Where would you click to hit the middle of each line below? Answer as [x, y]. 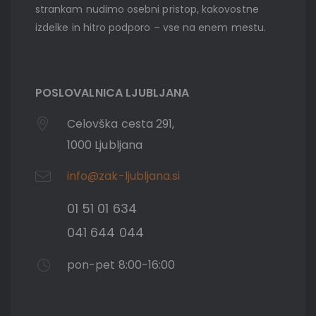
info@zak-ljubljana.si [124, 176]
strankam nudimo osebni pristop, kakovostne [147, 10]
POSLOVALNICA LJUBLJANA [113, 93]
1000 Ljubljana [105, 145]
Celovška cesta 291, [121, 124]
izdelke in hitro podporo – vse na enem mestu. [151, 28]
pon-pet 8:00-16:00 [121, 265]
